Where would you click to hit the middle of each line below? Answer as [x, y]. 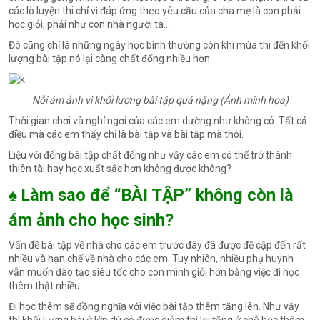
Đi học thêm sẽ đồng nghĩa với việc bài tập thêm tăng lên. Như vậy [154, 307]
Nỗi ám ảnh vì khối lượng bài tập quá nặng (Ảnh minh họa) [160, 100]
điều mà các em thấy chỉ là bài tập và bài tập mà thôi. [126, 135]
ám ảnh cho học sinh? [91, 220]
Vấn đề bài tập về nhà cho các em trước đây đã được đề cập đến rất [157, 245]
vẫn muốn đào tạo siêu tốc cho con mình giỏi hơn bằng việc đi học [154, 272]
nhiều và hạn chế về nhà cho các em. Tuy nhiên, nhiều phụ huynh [151, 259]
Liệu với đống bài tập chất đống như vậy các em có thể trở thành [150, 155]
